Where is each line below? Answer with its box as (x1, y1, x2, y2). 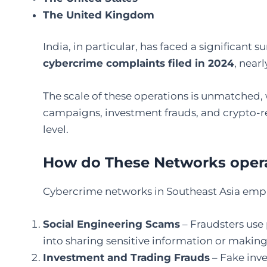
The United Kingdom (43, 8, 154, 21)
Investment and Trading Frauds (43, 251, 210, 263)
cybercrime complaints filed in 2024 (43, 57, 234, 70)
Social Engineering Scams (43, 218, 180, 230)
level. (43, 123, 69, 136)
